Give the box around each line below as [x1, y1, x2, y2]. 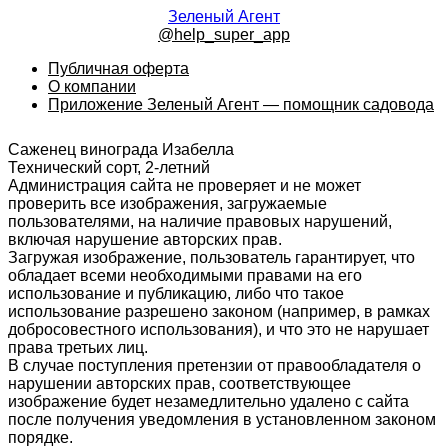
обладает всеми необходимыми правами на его [8, 266, 362, 284]
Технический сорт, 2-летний [8, 158, 210, 176]
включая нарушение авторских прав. [8, 230, 282, 248]
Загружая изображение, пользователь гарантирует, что [8, 248, 415, 266]
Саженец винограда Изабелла [8, 140, 234, 158]
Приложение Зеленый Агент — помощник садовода [48, 96, 434, 113]
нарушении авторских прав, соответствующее [8, 374, 351, 392]
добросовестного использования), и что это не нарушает [8, 320, 429, 338]
